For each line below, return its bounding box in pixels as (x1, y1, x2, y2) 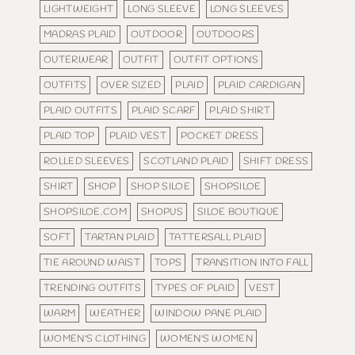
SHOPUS (141, 205, 183, 219)
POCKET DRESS (180, 129, 259, 143)
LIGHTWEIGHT (44, 2, 114, 17)
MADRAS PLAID (44, 28, 116, 42)
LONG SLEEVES (209, 2, 284, 17)
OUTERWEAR (44, 53, 109, 67)
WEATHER (90, 307, 141, 321)
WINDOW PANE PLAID (155, 307, 262, 321)
